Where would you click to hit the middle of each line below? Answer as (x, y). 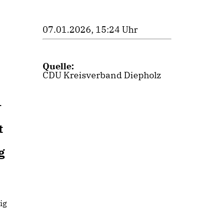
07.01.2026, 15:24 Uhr (90, 29)
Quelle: (58, 66)
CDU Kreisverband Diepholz (102, 75)
